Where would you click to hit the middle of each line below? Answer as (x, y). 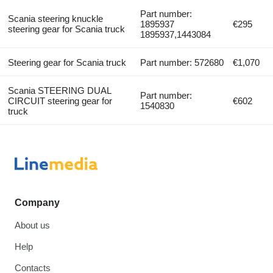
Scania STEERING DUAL (59, 90)
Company (37, 202)
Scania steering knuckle (55, 18)
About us (32, 225)
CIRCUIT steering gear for (60, 101)
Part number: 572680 (182, 62)
